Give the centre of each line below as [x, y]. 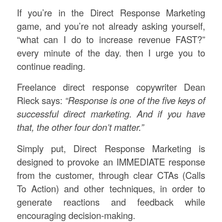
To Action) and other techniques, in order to [111, 188]
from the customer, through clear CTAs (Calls [111, 175]
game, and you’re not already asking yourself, [111, 26]
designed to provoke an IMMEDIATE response [111, 161]
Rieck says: [41, 100]
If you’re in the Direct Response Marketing [111, 12]
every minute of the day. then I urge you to [111, 52]
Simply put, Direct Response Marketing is [111, 148]
